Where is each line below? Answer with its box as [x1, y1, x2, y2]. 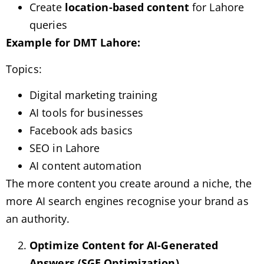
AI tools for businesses [29, 105, 144, 120]
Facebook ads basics [29, 123, 133, 138]
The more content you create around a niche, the [6, 176, 252, 191]
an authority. [6, 212, 70, 226]
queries [29, 18, 67, 32]
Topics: [6, 61, 42, 76]
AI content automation [29, 159, 142, 173]
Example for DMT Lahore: [6, 35, 141, 50]
